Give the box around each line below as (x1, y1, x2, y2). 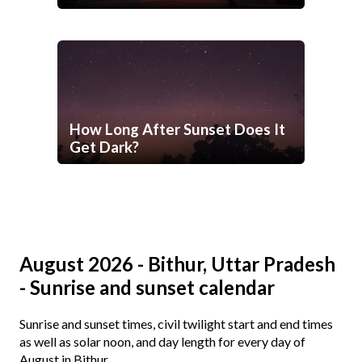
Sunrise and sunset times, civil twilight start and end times (19, 316, 333, 332)
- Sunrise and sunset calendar (19, 276, 275, 300)
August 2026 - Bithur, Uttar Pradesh (19, 252, 335, 276)
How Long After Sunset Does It (69, 120, 285, 139)
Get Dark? (69, 138, 139, 157)
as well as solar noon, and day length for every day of (19, 334, 305, 350)
